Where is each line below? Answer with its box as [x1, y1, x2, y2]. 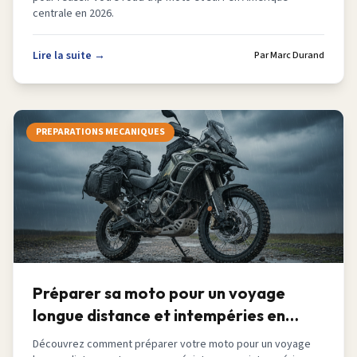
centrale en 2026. [33, 6, 114, 22]
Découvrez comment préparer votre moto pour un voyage [33, 336, 311, 352]
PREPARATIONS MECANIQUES [36, 125, 165, 139]
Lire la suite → [33, 48, 105, 64]
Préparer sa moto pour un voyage [33, 283, 285, 303]
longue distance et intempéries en [33, 305, 285, 325]
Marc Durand [270, 49, 324, 62]
